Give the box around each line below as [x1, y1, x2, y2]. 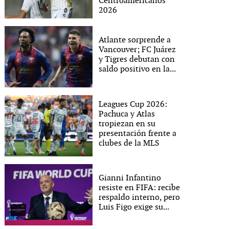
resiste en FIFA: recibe [99, 183, 180, 193]
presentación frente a [99, 128, 177, 139]
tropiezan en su [99, 119, 156, 129]
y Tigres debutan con [99, 55, 175, 64]
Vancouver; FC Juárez [99, 45, 176, 55]
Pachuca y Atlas [99, 109, 155, 119]
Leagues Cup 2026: [99, 99, 168, 109]
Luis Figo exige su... [99, 202, 170, 212]
